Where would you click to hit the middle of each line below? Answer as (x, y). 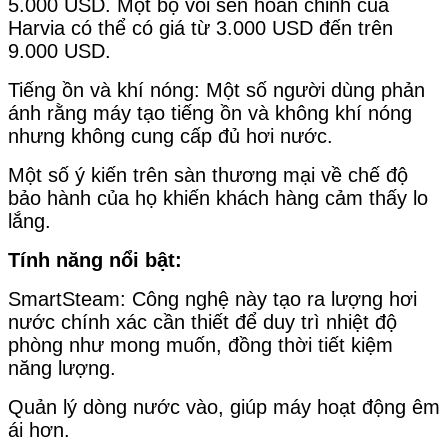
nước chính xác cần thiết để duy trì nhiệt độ (202, 322)
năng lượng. (62, 368)
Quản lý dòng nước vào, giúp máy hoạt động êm (224, 407)
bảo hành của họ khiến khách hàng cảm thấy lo (218, 198)
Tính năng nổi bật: (95, 260)
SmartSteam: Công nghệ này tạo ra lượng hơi (212, 299)
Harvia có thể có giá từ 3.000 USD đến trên (200, 28)
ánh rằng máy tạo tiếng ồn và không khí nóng (210, 113)
